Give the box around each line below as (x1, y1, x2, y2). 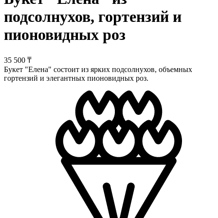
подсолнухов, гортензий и (4, 8, 182, 26)
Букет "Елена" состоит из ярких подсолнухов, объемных (4, 65, 192, 73)
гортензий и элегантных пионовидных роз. (4, 73, 148, 82)
